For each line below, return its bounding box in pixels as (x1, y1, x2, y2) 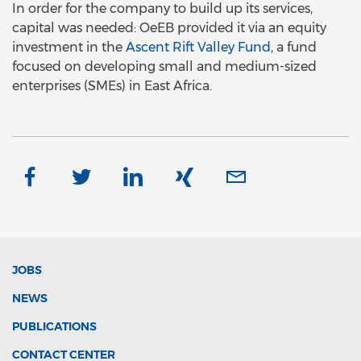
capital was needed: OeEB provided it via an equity (12, 20, 326, 36)
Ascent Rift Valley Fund (126, 39, 271, 56)
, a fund (271, 39, 317, 56)
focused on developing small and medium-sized (12, 59, 317, 75)
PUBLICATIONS (12, 319, 97, 334)
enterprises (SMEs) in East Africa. (12, 78, 212, 94)
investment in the (12, 39, 126, 56)
